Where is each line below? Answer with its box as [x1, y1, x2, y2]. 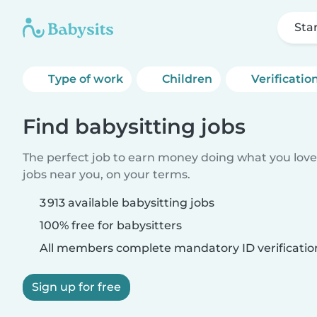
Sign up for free [32, 280, 121, 294]
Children [162, 72, 213, 86]
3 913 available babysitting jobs [40, 196, 214, 209]
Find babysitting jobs [23, 114, 246, 139]
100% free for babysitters [37, 219, 182, 232]
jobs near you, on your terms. [23, 168, 190, 181]
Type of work [48, 72, 123, 86]
